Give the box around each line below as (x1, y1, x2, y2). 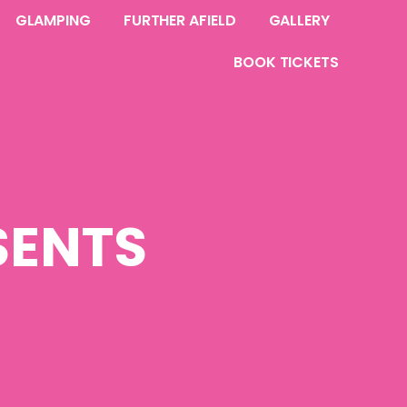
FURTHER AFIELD (123, 10, 236, 31)
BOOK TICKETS (233, 52, 339, 73)
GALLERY (268, 10, 330, 31)
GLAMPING (15, 10, 91, 31)
